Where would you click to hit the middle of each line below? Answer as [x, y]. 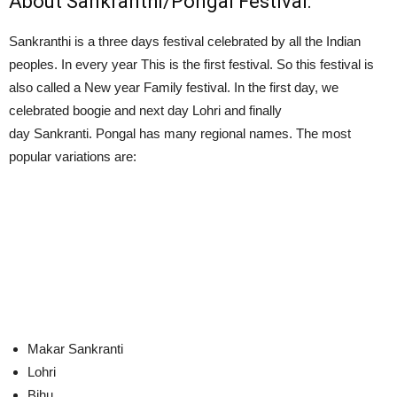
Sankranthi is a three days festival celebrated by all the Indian [185, 41]
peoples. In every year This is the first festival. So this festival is [191, 64]
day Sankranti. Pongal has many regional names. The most [180, 133]
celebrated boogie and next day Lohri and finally [145, 110]
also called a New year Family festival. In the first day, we [174, 87]
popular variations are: [73, 156]
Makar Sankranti [75, 348]
